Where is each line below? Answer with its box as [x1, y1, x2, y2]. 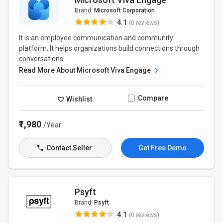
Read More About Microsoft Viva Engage [19, 66, 153, 74]
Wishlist [65, 95, 93, 103]
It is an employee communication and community [19, 34, 174, 42]
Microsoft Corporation [94, 7, 155, 14]
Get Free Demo [138, 144, 187, 152]
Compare [137, 94, 168, 102]
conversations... [19, 55, 68, 63]
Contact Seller [44, 144, 92, 152]
